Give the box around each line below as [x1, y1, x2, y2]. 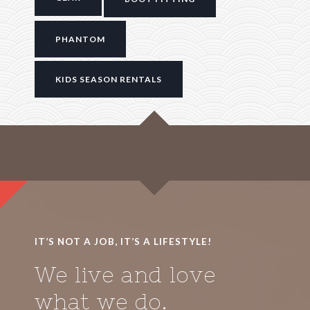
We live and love [35, 263, 216, 286]
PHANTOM [55, 34, 105, 44]
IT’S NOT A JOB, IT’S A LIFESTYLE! [35, 236, 212, 247]
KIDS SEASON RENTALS [55, 74, 162, 84]
